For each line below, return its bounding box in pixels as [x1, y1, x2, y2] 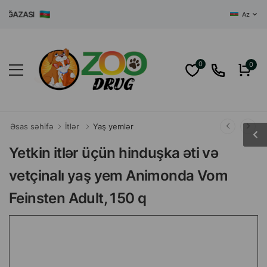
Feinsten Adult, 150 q [9, 190, 147, 207]
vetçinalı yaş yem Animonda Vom [9, 167, 228, 184]
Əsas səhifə [10, 122, 54, 131]
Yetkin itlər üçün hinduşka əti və [9, 144, 219, 162]
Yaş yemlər [93, 122, 133, 131]
